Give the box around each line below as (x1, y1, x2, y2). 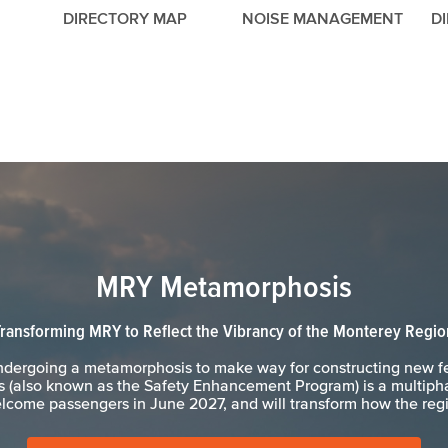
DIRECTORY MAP (63, 9, 188, 27)
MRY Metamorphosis (96, 269, 352, 303)
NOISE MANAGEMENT (242, 9, 404, 27)
